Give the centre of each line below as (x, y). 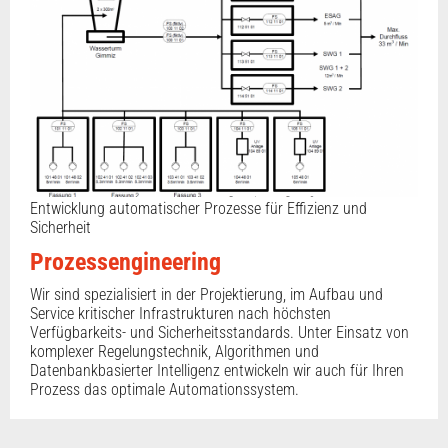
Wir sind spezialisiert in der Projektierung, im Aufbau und (206, 294)
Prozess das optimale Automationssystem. (164, 389)
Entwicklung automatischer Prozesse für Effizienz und (198, 208)
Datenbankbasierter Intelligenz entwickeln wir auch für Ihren (217, 370)
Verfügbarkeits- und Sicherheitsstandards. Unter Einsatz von (219, 332)
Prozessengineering (125, 261)
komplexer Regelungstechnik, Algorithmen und (174, 351)
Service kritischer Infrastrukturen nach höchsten (180, 313)
